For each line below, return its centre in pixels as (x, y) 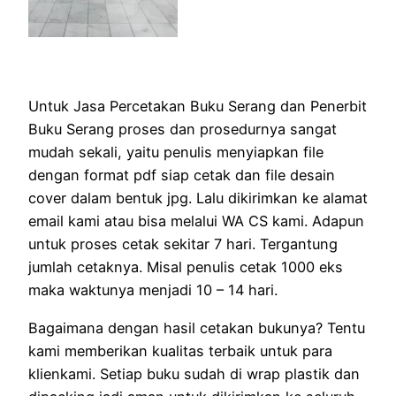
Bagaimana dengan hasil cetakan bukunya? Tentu (197, 327)
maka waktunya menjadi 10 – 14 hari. (153, 290)
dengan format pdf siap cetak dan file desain (182, 175)
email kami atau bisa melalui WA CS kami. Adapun (196, 221)
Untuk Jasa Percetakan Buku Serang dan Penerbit (198, 107)
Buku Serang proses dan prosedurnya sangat (183, 129)
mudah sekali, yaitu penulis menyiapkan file (176, 152)
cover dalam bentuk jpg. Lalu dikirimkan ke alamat (198, 198)
